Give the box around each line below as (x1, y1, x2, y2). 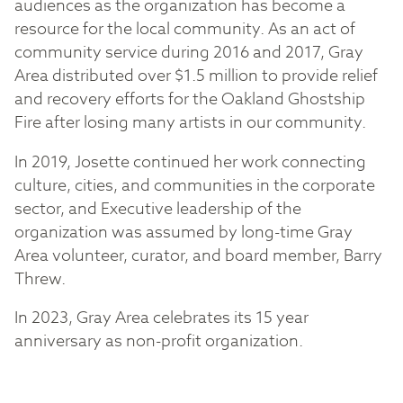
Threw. (14, 266, 66, 291)
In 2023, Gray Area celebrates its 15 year (14, 306, 309, 331)
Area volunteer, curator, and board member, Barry (14, 243, 382, 268)
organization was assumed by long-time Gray (14, 219, 353, 245)
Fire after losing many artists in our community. (14, 110, 366, 135)
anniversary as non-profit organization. (14, 329, 303, 354)
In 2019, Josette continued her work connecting (14, 149, 366, 175)
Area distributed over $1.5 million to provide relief (14, 63, 378, 88)
